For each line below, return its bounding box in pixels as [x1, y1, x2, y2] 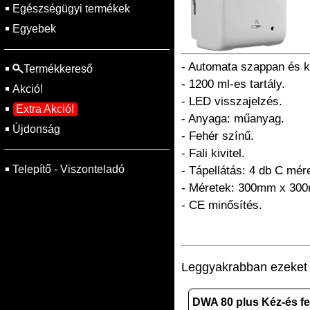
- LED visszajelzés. [181, 95, 282, 108]
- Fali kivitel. [181, 147, 245, 160]
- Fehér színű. [181, 129, 254, 143]
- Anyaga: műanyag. [181, 112, 284, 125]
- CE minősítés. [181, 199, 262, 212]
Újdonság [12, 123, 60, 135]
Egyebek [12, 23, 56, 35]
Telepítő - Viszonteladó [12, 163, 125, 175]
